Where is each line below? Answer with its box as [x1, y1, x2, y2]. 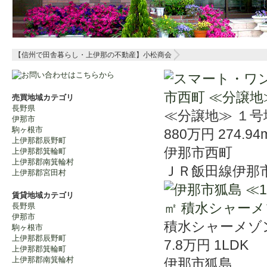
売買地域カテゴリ [12, 92, 74, 102]
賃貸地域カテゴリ [12, 190, 74, 200]
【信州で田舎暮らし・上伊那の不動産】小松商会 [14, 50, 172, 59]
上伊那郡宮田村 [12, 167, 66, 177]
